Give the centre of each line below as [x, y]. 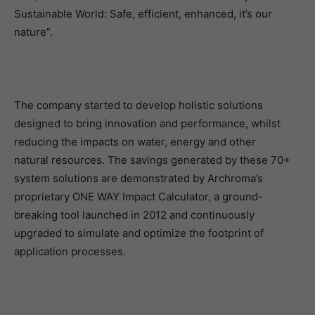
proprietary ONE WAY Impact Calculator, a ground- [139, 197]
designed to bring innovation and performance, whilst [147, 123]
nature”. [33, 32]
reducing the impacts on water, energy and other [135, 142]
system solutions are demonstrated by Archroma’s [139, 178]
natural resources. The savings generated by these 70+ [152, 160]
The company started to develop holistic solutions [139, 105]
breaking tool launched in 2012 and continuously [134, 215]
